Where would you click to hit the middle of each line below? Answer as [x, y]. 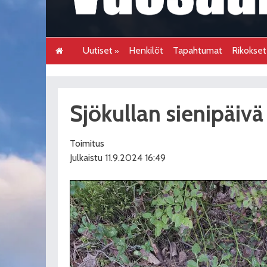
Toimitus [87, 143]
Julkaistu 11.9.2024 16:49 [118, 157]
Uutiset [98, 50]
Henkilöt [146, 50]
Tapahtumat [198, 50]
